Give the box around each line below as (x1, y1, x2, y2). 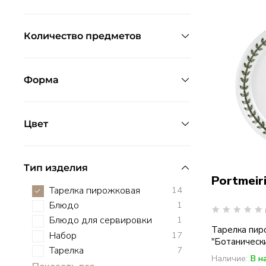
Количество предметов (24, 29, 141, 42)
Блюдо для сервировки (49, 214, 152, 227)
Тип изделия (24, 161, 88, 173)
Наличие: (211, 252, 248, 265)
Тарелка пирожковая (49, 183, 140, 197)
